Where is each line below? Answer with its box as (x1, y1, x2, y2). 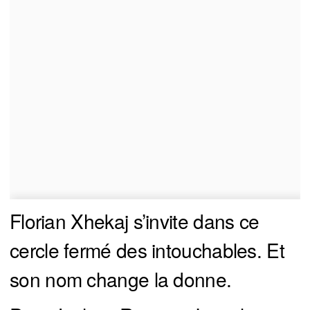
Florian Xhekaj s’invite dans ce (10, 207, 259, 235)
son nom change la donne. (10, 265, 232, 293)
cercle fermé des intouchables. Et (10, 236, 284, 264)
